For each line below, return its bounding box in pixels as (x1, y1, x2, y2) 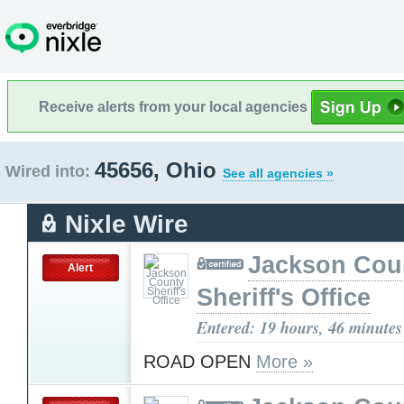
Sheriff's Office (197, 283, 371, 311)
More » (256, 351, 313, 372)
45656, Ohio (95, 158, 223, 182)
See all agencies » (223, 166, 334, 180)
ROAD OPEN (143, 351, 256, 372)
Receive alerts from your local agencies (39, 98, 311, 115)
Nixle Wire (65, 209, 188, 238)
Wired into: (5, 162, 90, 180)
